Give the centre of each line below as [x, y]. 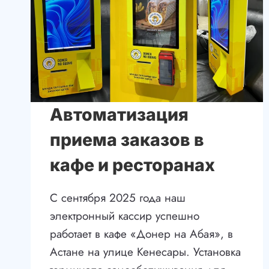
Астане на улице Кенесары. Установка [145, 252]
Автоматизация [119, 115]
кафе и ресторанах [132, 165]
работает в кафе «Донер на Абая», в [141, 234]
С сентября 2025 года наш [118, 198]
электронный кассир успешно [125, 216]
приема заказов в [127, 140]
